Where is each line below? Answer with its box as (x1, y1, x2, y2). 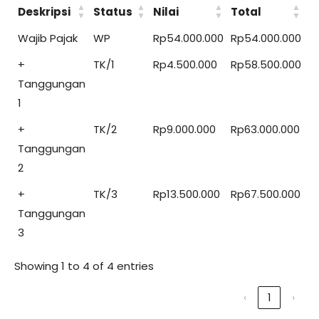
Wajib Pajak (18, 30, 78, 46)
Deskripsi (18, 4, 70, 19)
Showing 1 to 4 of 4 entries (14, 258, 154, 273)
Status (93, 4, 132, 19)
